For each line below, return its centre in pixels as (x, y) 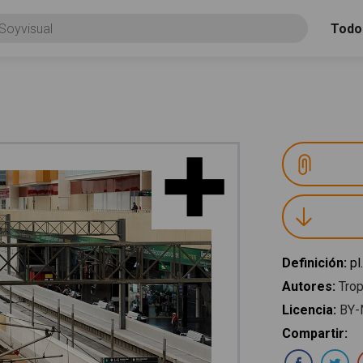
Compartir (313, 333)
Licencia (307, 310)
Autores (307, 286)
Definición (313, 263)
